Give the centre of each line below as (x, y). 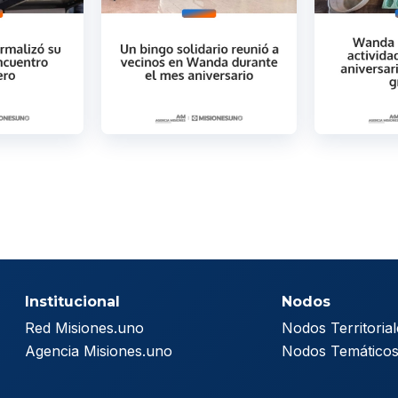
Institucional (72, 302)
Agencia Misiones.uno (98, 351)
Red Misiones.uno (84, 328)
